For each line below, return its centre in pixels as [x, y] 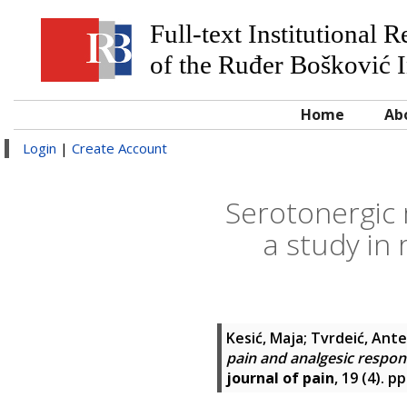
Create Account [119, 148]
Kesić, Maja [265, 338]
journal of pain [280, 378]
